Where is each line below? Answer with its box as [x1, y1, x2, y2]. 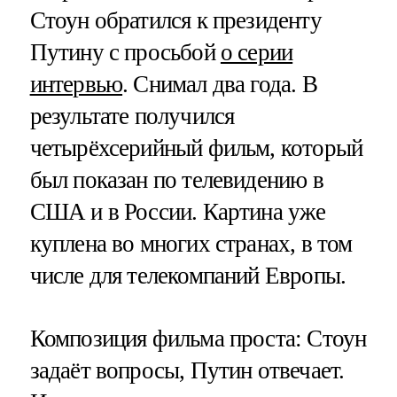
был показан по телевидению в [29, 167, 323, 194]
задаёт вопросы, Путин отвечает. [29, 357, 345, 385]
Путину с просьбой [29, 39, 221, 66]
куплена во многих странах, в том [29, 230, 353, 258]
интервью [29, 71, 123, 98]
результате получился [29, 103, 235, 130]
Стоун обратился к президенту [29, 7, 322, 35]
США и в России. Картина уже [29, 198, 326, 226]
